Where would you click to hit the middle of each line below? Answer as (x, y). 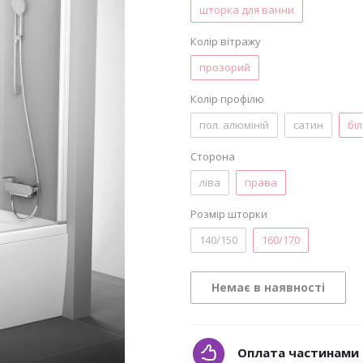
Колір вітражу (226, 41)
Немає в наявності (268, 287)
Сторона (213, 156)
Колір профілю (227, 99)
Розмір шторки (229, 214)
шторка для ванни (247, 10)
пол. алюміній (234, 125)
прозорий (225, 67)
